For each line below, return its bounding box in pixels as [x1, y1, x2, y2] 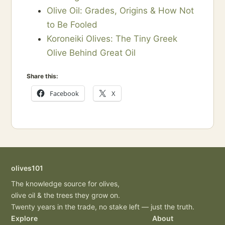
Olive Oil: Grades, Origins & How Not [47, 6, 194, 16]
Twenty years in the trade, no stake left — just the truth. [11, 202, 194, 211]
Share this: [27, 72, 58, 80]
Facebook [50, 89, 79, 98]
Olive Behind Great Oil [47, 48, 136, 58]
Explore [11, 214, 38, 223]
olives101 [11, 164, 43, 173]
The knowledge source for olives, [11, 179, 120, 188]
